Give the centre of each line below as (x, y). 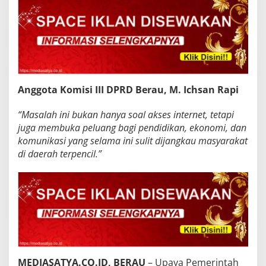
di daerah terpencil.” (60, 153)
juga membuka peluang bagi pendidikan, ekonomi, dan (132, 127)
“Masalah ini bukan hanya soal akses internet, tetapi (126, 114)
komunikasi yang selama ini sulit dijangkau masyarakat (133, 140)
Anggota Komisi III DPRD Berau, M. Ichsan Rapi (128, 89)
